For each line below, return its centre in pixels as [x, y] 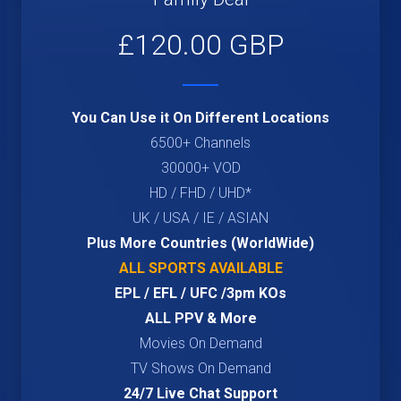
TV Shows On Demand [200, 368]
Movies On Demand [200, 343]
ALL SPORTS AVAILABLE [200, 268]
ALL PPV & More [200, 318]
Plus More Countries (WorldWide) [200, 243]
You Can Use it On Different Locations [200, 118]
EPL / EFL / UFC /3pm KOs [200, 293]
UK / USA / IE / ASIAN [200, 218]
